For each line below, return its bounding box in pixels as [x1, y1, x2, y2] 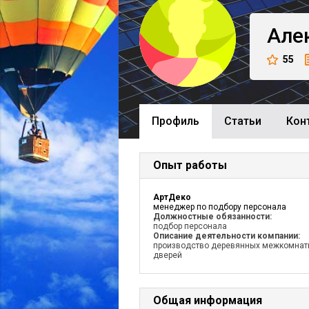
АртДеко [153, 192, 191, 202]
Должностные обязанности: [153, 212, 272, 221]
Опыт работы [153, 159, 227, 172]
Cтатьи [224, 114, 261, 128]
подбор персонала [153, 221, 227, 231]
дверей [153, 250, 182, 260]
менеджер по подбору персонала [153, 202, 286, 212]
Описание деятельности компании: [153, 231, 300, 241]
